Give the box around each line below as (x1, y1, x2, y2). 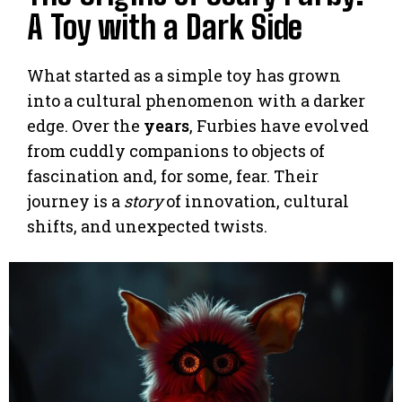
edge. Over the (27, 114, 144, 136)
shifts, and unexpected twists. (27, 214, 267, 237)
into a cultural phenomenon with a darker (27, 89, 365, 111)
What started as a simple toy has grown (27, 64, 341, 86)
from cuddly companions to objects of (27, 139, 325, 162)
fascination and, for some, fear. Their (27, 164, 319, 187)
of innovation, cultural (162, 189, 349, 212)
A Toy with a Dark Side (27, 7, 302, 47)
